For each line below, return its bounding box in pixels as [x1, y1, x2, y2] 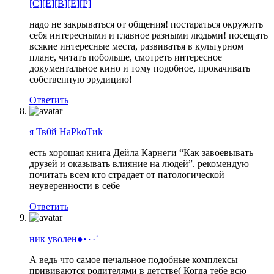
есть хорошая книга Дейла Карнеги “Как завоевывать [29, 147, 253, 158]
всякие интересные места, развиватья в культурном [29, 40, 243, 51]
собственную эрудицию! [29, 73, 132, 84]
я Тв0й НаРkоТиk [29, 126, 103, 137]
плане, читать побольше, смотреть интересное [29, 51, 222, 62]
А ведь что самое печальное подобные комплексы [29, 254, 238, 265]
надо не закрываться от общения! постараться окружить [29, 18, 263, 29]
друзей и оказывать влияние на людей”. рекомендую [29, 158, 249, 169]
